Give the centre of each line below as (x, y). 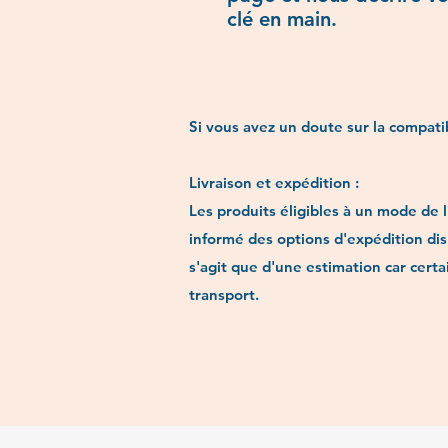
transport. (224, 294)
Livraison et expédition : (276, 182)
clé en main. (282, 18)
